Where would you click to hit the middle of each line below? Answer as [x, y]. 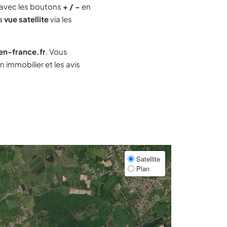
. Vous [56, 51]
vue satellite [26, 19]
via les [60, 19]
